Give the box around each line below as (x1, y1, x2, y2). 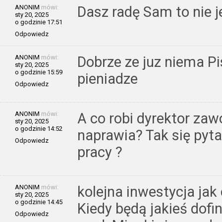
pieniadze (77, 70, 138, 87)
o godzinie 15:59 (15, 68, 62, 76)
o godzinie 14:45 (15, 198, 62, 206)
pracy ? (77, 143, 122, 161)
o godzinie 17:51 (15, 18, 62, 26)
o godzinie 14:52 (15, 124, 62, 132)
